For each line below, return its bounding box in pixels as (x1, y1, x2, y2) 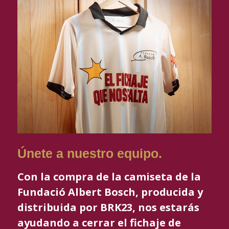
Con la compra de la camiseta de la (17, 170, 201, 184)
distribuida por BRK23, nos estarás (17, 200, 199, 214)
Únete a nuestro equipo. (17, 146, 162, 161)
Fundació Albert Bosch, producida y (17, 185, 203, 199)
